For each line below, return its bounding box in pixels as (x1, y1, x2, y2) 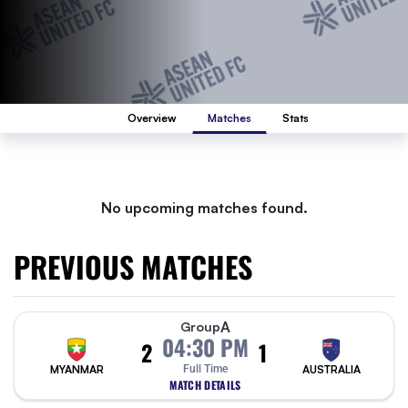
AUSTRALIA (302, 362, 361, 376)
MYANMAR (49, 362, 104, 376)
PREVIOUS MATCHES (14, 245, 252, 288)
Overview (127, 111, 177, 125)
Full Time (183, 362, 228, 375)
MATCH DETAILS (169, 377, 241, 393)
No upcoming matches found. (100, 199, 308, 217)
